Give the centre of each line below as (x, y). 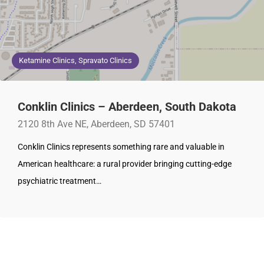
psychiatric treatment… (60, 181)
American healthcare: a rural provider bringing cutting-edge (125, 164)
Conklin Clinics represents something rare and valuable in (121, 147)
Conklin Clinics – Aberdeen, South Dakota (127, 107)
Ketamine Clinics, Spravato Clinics (75, 61)
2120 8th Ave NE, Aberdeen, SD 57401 (96, 124)
